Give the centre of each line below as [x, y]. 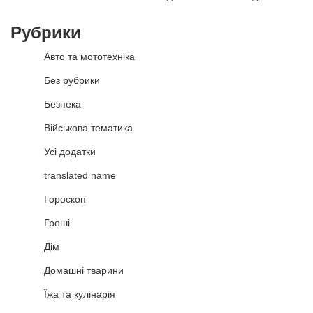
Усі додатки [70, 152]
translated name [80, 176]
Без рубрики [72, 81]
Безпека [63, 104]
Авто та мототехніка [89, 57]
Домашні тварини [84, 271]
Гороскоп [65, 199]
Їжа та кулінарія [80, 294]
